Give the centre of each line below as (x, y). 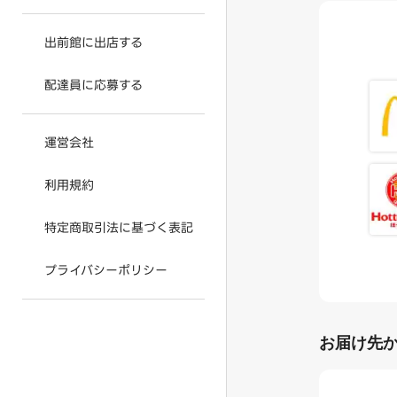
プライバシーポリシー (106, 270)
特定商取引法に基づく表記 (119, 228)
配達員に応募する (93, 85)
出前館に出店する (93, 43)
